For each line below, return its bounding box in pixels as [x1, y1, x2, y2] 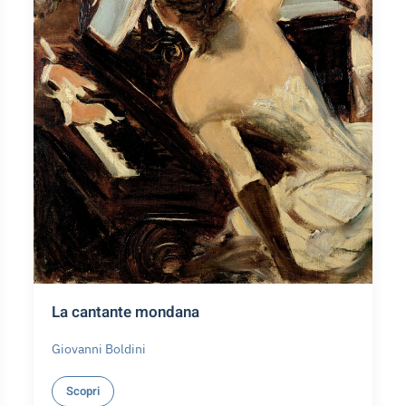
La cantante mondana [52, 300, 200, 324]
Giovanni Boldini [52, 340, 147, 357]
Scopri [66, 382, 101, 400]
